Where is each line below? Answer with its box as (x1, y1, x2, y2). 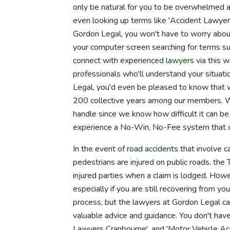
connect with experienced (73, 54, 166, 66)
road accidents (127, 143, 178, 155)
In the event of (73, 143, 127, 155)
